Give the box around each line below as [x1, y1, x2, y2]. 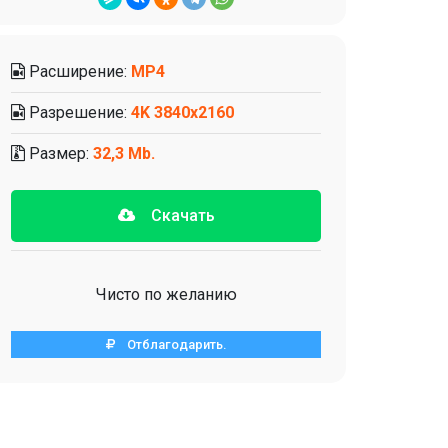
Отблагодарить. [115, 337, 226, 352]
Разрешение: [25, 103, 131, 122]
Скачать [134, 206, 215, 225]
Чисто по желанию [95, 285, 237, 304]
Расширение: [25, 62, 131, 81]
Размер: [25, 144, 93, 163]
